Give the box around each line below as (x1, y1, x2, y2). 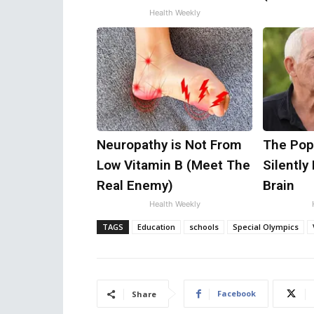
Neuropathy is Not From (97, 137, 242, 153)
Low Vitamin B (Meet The (97, 157, 250, 173)
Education (137, 221, 175, 232)
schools (189, 221, 219, 232)
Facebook (217, 288, 256, 299)
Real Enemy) (97, 177, 173, 193)
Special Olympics (233, 221, 299, 232)
